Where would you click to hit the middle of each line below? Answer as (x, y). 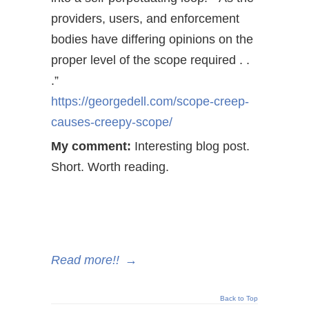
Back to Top (239, 298)
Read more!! (85, 260)
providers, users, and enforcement (145, 19)
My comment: (91, 146)
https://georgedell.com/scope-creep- (150, 101)
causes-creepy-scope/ (113, 122)
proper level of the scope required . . (150, 60)
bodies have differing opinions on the (152, 39)
